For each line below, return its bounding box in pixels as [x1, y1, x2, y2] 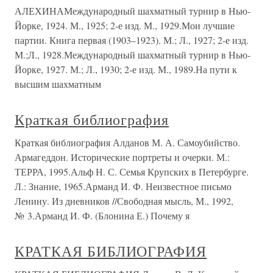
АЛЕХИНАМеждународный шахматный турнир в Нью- [15, 4, 250, 17]
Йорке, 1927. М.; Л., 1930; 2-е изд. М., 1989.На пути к [15, 63, 237, 76]
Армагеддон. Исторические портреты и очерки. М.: [15, 151, 230, 163]
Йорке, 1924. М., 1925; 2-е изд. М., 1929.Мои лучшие [15, 19, 235, 32]
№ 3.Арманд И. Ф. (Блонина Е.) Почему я [15, 209, 190, 222]
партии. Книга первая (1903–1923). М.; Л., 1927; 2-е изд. [15, 34, 249, 46]
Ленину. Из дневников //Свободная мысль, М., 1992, [15, 194, 233, 207]
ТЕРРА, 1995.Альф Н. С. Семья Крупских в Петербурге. [15, 165, 249, 178]
